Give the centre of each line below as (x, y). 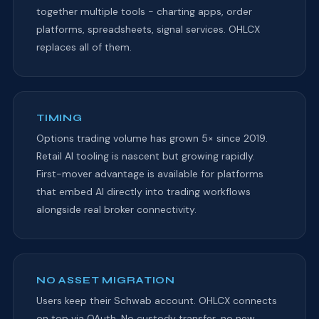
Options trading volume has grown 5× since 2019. (152, 138)
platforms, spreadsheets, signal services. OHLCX (148, 29)
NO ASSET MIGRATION (106, 280)
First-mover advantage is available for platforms (150, 173)
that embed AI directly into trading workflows (143, 191)
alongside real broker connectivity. (116, 209)
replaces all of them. (84, 47)
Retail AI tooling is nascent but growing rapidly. (145, 156)
